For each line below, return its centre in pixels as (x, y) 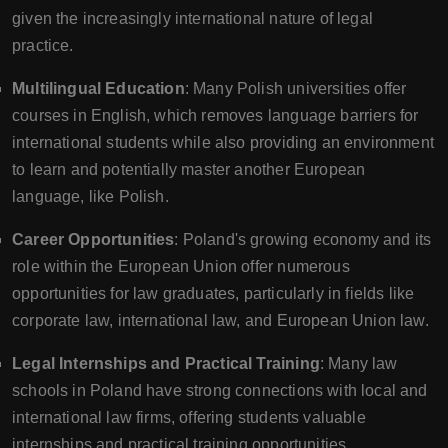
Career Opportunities (93, 239)
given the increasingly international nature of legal (192, 18)
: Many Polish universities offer (295, 88)
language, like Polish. (90, 196)
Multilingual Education (98, 88)
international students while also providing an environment (223, 142)
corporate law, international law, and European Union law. (220, 320)
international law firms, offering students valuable (189, 417)
